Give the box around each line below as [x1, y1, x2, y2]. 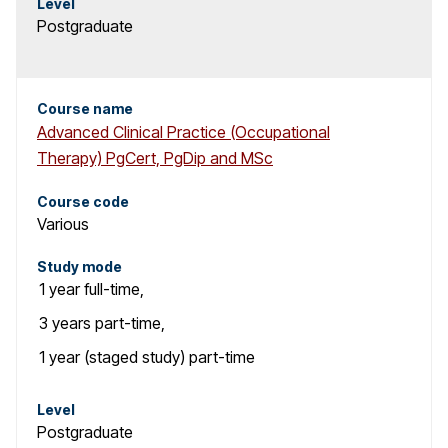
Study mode [37, 258, 122, 276]
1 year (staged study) [39, 347, 185, 368]
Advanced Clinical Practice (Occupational [37, 122, 330, 143]
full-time [84, 279, 140, 300]
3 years [39, 313, 91, 334]
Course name [37, 100, 133, 118]
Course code [37, 193, 129, 211]
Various [37, 214, 89, 235]
